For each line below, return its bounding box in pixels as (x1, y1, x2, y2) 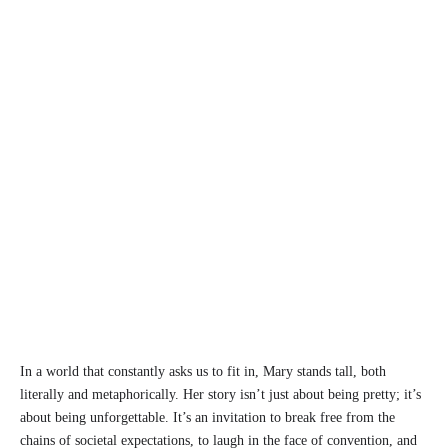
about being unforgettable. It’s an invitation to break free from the (20, 410, 395, 426)
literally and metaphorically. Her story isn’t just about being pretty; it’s (20, 387, 421, 403)
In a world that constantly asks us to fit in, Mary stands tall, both (20, 364, 386, 380)
